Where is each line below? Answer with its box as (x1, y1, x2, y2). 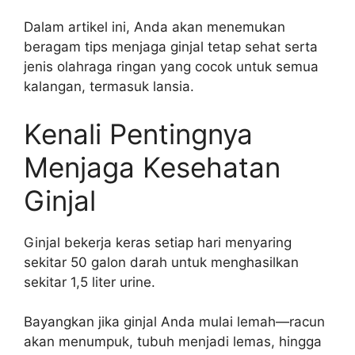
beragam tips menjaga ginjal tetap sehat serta (24, 39, 318, 55)
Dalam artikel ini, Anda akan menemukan (24, 19, 285, 35)
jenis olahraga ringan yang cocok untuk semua (24, 59, 319, 74)
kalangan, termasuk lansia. (24, 78, 194, 94)
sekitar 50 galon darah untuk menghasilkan (24, 254, 299, 270)
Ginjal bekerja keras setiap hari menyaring (24, 234, 292, 250)
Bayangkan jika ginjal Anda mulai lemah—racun (24, 314, 325, 330)
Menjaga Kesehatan (24, 150, 281, 184)
